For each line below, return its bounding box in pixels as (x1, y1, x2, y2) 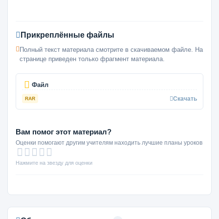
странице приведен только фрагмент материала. (20, 55, 165, 63)
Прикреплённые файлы (21, 31, 114, 39)
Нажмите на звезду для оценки (16, 160, 92, 166)
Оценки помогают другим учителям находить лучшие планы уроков (16, 139, 202, 146)
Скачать (173, 95, 197, 102)
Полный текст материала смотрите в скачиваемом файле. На (20, 46, 203, 53)
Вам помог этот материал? (16, 128, 111, 136)
